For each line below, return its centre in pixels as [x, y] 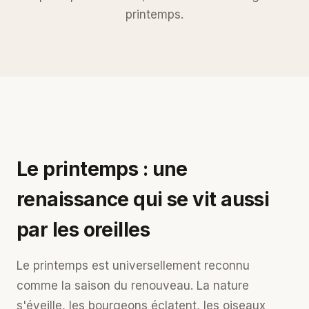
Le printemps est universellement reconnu [133, 266]
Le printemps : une [102, 169]
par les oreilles [83, 230]
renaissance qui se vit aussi [143, 199]
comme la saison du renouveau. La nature [133, 286]
